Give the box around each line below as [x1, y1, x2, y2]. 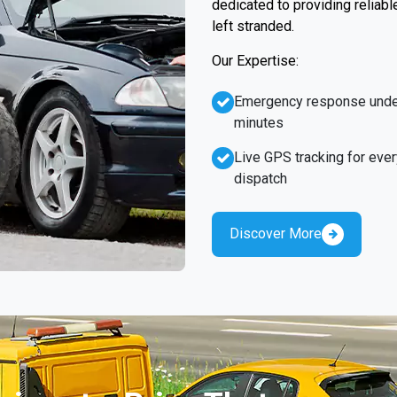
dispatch [234, 169, 287, 187]
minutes [234, 113, 284, 131]
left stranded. [212, 17, 294, 35]
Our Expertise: [212, 51, 299, 69]
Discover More [230, 225, 322, 242]
